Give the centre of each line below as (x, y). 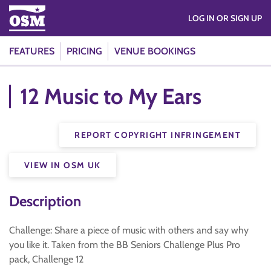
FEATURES (32, 51)
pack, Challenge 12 (46, 259)
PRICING (84, 51)
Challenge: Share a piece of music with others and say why (129, 230)
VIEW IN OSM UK (63, 165)
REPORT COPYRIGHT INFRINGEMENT (158, 135)
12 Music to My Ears (111, 96)
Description (45, 201)
